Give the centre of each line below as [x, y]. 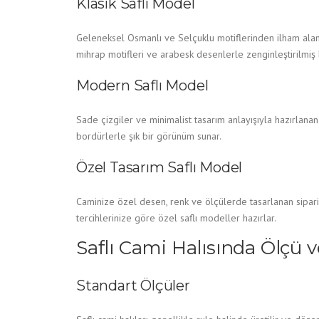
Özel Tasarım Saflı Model [159, 167]
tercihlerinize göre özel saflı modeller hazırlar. [176, 218]
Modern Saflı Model [142, 85]
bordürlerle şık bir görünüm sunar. [149, 136]
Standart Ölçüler [133, 286]
